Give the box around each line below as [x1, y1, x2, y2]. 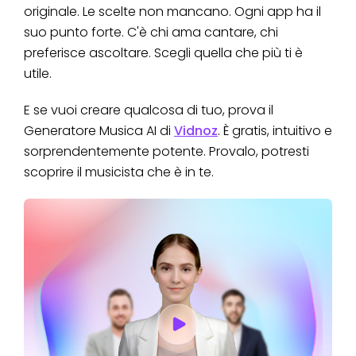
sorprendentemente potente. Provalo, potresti [24, 141, 309, 161]
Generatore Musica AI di [24, 121, 174, 140]
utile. [24, 64, 55, 83]
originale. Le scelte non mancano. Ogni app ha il [24, 2, 321, 21]
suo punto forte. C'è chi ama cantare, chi [24, 22, 278, 41]
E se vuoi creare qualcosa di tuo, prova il [24, 100, 273, 119]
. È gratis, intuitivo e [218, 121, 332, 140]
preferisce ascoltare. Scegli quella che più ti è [24, 43, 303, 62]
